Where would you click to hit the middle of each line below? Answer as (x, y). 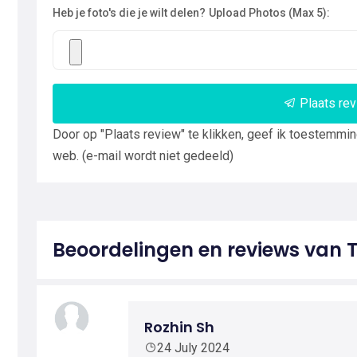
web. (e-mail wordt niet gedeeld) (143, 156)
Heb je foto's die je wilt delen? (129, 13)
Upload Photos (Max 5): (269, 13)
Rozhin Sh (179, 327)
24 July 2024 (193, 348)
